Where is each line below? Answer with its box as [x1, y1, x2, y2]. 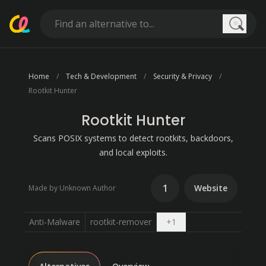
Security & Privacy [153, 71, 212, 81]
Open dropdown [175, 216, 238, 227]
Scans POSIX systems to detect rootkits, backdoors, [33, 132, 233, 144]
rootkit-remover [90, 216, 151, 227]
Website [194, 182, 227, 194]
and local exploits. [99, 147, 167, 158]
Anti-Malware [28, 216, 80, 227]
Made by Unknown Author [28, 183, 116, 193]
